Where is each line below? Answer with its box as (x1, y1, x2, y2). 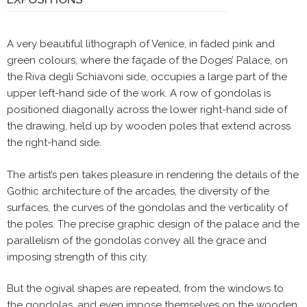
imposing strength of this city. (7, 250, 148, 263)
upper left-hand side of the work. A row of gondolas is (7, 87, 271, 100)
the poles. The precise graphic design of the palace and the (7, 217, 299, 230)
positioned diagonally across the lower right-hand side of (7, 103, 287, 116)
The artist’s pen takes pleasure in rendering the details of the (7, 168, 299, 181)
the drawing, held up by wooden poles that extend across (7, 120, 291, 133)
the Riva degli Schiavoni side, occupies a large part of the (7, 71, 287, 84)
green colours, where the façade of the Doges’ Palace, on (7, 54, 288, 67)
